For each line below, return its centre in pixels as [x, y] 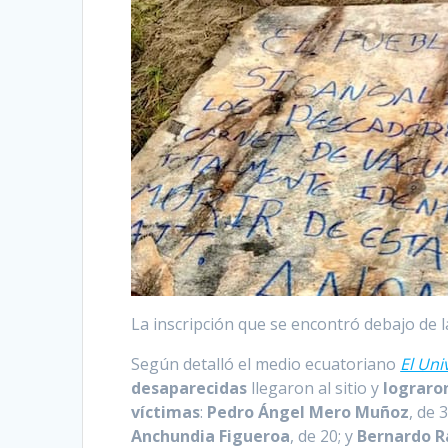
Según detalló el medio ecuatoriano [266, 363]
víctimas [166, 411]
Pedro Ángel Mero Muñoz [308, 411]
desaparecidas [189, 387]
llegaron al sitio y [315, 387]
